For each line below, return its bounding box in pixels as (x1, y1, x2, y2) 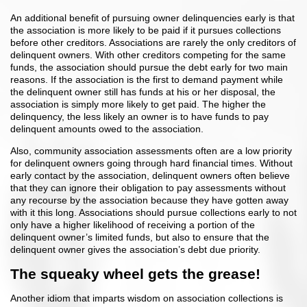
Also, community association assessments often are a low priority (10, 145, 292, 157)
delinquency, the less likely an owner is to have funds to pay (10, 111, 269, 123)
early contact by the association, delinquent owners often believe (10, 170, 290, 182)
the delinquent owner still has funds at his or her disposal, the (10, 86, 275, 98)
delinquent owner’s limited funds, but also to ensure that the (10, 232, 269, 243)
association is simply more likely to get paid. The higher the (10, 99, 266, 110)
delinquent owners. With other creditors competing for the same (10, 49, 286, 61)
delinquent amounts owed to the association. (10, 123, 204, 135)
